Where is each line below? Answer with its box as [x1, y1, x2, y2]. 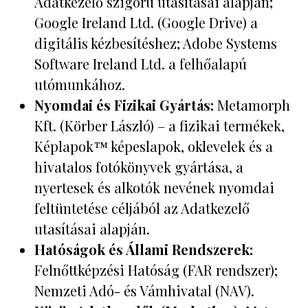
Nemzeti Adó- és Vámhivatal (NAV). [34, 280, 254, 300]
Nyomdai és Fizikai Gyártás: [34, 95, 214, 114]
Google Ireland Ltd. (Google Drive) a [34, 12, 258, 32]
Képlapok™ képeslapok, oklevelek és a [34, 136, 273, 155]
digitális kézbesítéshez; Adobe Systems [34, 33, 277, 52]
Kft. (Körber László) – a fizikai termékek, [34, 115, 285, 135]
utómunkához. [34, 74, 125, 93]
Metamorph [214, 95, 290, 114]
